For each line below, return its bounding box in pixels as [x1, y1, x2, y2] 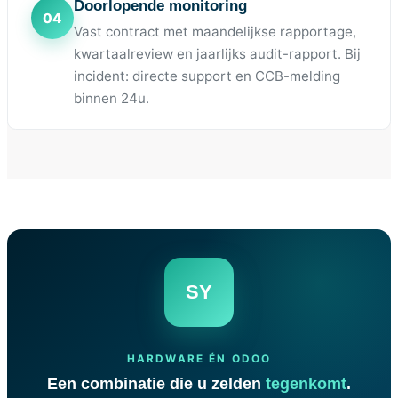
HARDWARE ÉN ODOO [126, 353, 272, 366]
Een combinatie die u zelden [47, 374, 266, 394]
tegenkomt [266, 374, 346, 394]
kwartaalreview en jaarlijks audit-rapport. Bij [73, 44, 361, 62]
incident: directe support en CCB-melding [73, 67, 340, 84]
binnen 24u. [73, 89, 149, 107]
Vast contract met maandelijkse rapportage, [73, 22, 356, 40]
